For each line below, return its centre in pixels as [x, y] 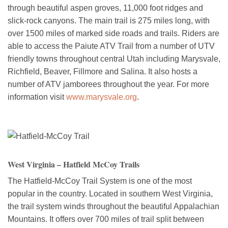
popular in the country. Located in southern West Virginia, [110, 193]
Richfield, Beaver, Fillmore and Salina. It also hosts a [103, 71]
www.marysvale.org [102, 97]
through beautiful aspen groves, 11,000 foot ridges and [105, 8]
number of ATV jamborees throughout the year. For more [108, 84]
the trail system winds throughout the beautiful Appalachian [113, 206]
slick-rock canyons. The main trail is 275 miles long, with [109, 20]
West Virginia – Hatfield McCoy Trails [74, 164]
